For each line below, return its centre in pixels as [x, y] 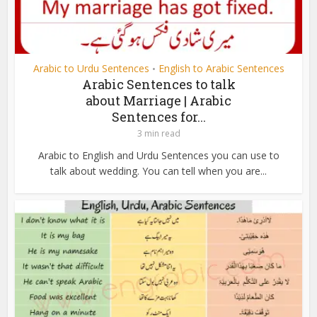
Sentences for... [158, 117]
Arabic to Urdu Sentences [91, 69]
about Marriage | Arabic [158, 101]
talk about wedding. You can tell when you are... [158, 171]
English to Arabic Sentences [221, 69]
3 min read [158, 134]
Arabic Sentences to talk [158, 85]
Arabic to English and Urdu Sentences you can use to [158, 156]
